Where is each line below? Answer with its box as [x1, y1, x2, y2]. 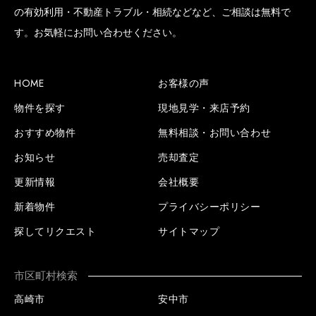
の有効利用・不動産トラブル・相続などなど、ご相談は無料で [14, 5, 291, 19]
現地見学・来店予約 [158, 101, 251, 115]
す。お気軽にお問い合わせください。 [14, 25, 182, 39]
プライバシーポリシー [158, 200, 261, 214]
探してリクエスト [14, 224, 97, 238]
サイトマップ [158, 224, 220, 238]
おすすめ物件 [14, 126, 76, 140]
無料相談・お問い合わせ [158, 126, 272, 140]
